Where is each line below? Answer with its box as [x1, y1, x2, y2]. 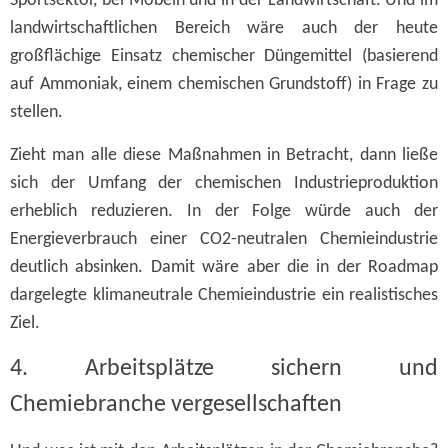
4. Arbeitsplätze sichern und [10, 356, 438, 381]
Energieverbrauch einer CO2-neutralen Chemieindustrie [10, 229, 438, 249]
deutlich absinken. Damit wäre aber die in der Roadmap [10, 257, 438, 277]
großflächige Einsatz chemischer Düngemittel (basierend [10, 47, 438, 67]
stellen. [10, 103, 63, 123]
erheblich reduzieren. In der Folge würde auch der [10, 201, 438, 221]
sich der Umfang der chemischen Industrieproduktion [10, 173, 438, 193]
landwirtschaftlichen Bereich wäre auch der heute [10, 19, 438, 39]
